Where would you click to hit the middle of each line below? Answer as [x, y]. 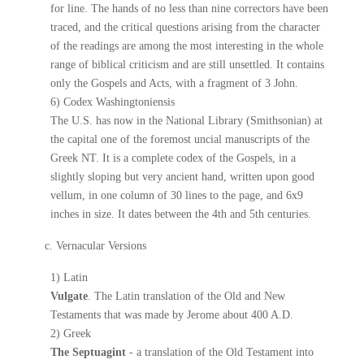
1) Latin [69, 277]
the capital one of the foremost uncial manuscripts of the [180, 139]
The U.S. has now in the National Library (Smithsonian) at [187, 121]
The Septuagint [89, 352]
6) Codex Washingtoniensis [113, 102]
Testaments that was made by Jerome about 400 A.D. [172, 315]
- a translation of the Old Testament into [220, 352]
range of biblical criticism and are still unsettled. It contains [188, 65]
